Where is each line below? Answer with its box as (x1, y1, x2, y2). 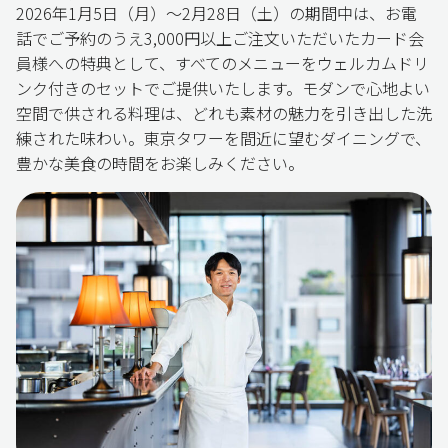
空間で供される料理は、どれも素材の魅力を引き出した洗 (16, 100, 432, 125)
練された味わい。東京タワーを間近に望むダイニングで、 (16, 125, 431, 150)
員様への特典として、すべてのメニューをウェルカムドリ (16, 50, 429, 75)
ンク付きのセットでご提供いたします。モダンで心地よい (16, 75, 430, 100)
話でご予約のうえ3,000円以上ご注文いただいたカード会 (16, 25, 424, 50)
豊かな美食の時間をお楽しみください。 (16, 150, 304, 175)
